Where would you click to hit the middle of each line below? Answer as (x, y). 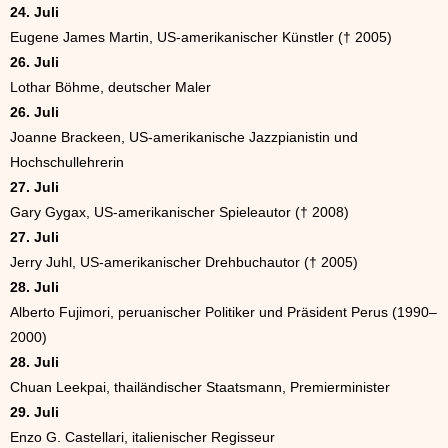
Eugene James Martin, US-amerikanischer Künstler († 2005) (201, 37)
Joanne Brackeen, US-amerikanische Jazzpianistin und (184, 137)
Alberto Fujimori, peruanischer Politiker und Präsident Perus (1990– (223, 312)
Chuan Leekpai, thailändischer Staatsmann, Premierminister (200, 387)
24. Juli (34, 12)
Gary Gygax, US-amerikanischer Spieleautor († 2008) (179, 212)
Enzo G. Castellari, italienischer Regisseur (142, 437)
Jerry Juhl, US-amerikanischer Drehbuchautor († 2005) (184, 262)
